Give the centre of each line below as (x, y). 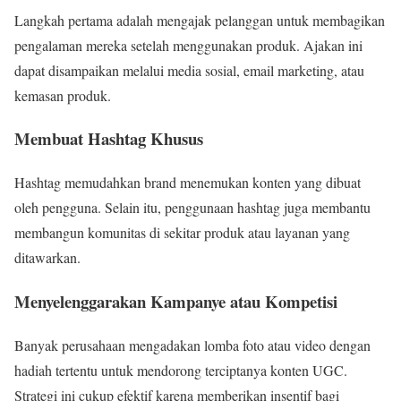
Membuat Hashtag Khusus (109, 139)
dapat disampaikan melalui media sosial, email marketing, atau (189, 70)
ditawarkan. (47, 258)
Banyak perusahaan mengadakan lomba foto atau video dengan (192, 345)
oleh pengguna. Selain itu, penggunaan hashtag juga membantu (192, 208)
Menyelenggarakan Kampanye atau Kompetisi (176, 301)
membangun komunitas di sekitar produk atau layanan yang (182, 233)
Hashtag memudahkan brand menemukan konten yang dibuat (188, 183)
